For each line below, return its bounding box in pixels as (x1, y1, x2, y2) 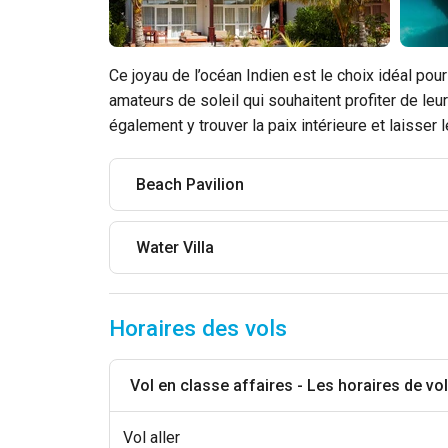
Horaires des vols (109, 314, 288, 341)
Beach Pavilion (136, 174, 245, 194)
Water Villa (136, 237, 215, 257)
